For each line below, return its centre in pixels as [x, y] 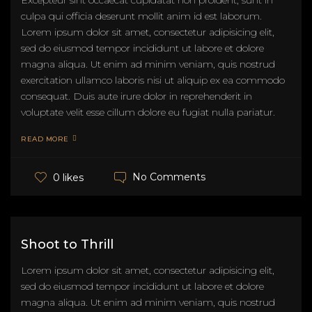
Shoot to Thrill [67, 245]
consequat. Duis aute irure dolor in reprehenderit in [136, 96]
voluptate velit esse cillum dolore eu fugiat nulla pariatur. [148, 112]
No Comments [169, 177]
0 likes [68, 177]
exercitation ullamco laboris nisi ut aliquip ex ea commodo [153, 80]
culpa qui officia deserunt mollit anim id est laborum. [141, 16]
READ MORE [45, 139]
